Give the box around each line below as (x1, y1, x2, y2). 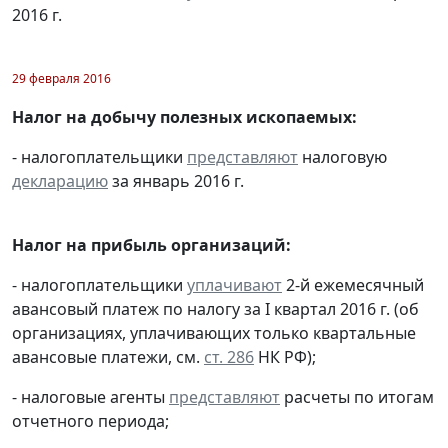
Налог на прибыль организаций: (12, 234, 291, 257)
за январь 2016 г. (108, 170, 244, 193)
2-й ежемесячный (282, 274, 424, 297)
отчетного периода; (12, 410, 169, 433)
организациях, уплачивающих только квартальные (12, 322, 416, 345)
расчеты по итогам (280, 386, 434, 409)
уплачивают (187, 274, 282, 297)
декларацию (12, 170, 108, 193)
